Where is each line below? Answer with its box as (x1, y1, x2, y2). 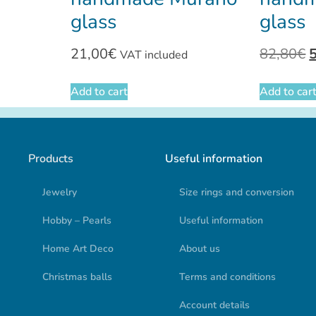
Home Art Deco (42, 241, 114, 255)
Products (28, 150, 74, 166)
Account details (178, 298, 250, 312)
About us (178, 241, 220, 255)
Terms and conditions (178, 269, 276, 284)
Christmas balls (42, 269, 113, 284)
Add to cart (70, 83, 128, 99)
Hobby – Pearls (42, 213, 112, 227)
